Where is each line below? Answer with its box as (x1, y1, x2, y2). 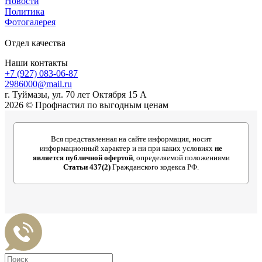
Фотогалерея (5, 16, 56, 27)
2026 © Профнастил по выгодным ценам (5, 99, 168, 110)
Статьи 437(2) (63, 162, 111, 171)
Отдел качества (5, 37, 65, 48)
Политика (5, 6, 44, 16)
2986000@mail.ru (5, 78, 72, 89)
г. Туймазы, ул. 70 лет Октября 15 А (5, 89, 147, 99)
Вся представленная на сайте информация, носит (50, 134, 212, 143)
